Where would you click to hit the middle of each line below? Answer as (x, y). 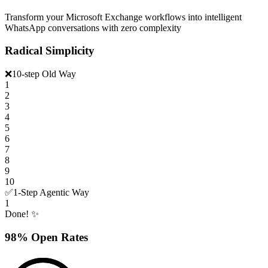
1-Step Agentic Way (51, 193)
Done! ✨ (22, 214)
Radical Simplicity (50, 51)
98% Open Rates (46, 237)
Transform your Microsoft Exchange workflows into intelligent (123, 17)
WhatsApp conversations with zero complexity (93, 28)
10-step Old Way (44, 74)
